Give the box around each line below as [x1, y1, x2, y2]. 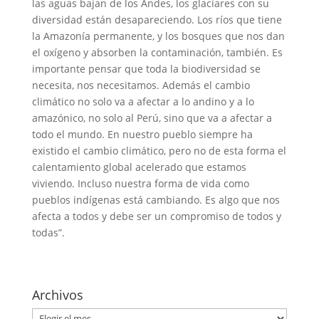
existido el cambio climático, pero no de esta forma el [31, 144, 286, 158]
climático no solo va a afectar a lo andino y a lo [31, 95, 254, 109]
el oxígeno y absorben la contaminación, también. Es [31, 46, 283, 60]
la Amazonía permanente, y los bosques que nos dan [31, 29, 285, 43]
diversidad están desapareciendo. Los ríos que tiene [31, 13, 282, 27]
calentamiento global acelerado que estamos [31, 160, 246, 174]
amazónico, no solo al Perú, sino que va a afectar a [31, 111, 272, 125]
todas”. [31, 226, 65, 240]
